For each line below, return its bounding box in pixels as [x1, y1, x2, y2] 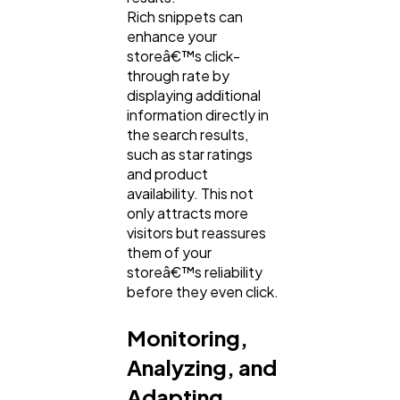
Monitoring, [127, 324, 248, 352]
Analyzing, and [127, 354, 277, 381]
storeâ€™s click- [127, 46, 240, 66]
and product [127, 164, 208, 184]
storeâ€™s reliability [127, 262, 262, 282]
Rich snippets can [127, 7, 243, 27]
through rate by [127, 66, 229, 86]
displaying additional [127, 86, 261, 105]
